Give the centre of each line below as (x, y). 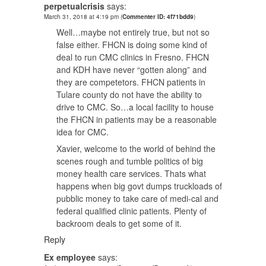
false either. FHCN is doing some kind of (132, 45)
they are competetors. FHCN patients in (131, 82)
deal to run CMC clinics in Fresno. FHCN (133, 57)
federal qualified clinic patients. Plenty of (132, 211)
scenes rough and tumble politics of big (130, 161)
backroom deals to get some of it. (119, 224)
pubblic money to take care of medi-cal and (137, 199)
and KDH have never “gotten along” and (132, 70)
